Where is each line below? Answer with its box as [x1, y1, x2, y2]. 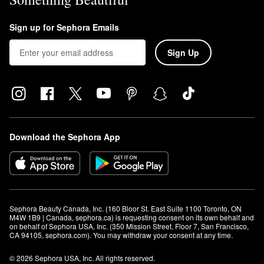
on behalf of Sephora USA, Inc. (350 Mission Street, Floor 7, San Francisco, [9, 221, 249, 231]
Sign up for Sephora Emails [9, 21, 119, 33]
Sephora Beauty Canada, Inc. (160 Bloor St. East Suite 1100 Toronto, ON [9, 203, 242, 213]
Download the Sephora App [9, 131, 120, 143]
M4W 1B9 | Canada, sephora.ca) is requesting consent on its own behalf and [9, 212, 254, 222]
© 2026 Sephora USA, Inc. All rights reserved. [9, 253, 155, 263]
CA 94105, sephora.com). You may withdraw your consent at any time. [9, 230, 233, 240]
